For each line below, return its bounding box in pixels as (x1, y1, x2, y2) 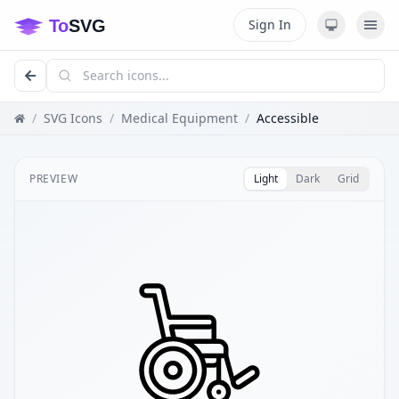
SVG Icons (44, 110, 102, 126)
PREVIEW (29, 171, 78, 186)
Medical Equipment (121, 110, 238, 126)
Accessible (256, 110, 319, 126)
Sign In (248, 16, 291, 33)
